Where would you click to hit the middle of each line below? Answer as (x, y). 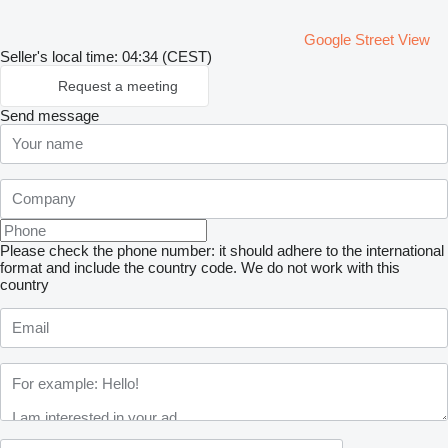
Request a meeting (118, 85)
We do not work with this (320, 267)
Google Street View (367, 39)
